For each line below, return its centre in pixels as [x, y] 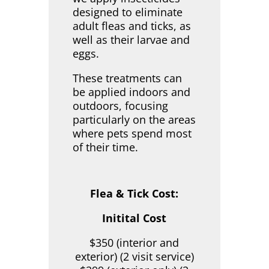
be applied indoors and [131, 92]
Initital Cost [134, 218]
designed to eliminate [127, 12]
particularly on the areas [134, 120]
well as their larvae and [131, 40]
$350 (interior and [134, 243]
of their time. [105, 147]
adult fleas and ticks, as [131, 26]
